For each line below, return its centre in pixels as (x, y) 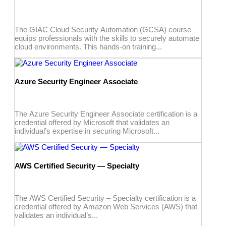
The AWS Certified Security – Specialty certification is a (105, 198)
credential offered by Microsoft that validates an (92, 122)
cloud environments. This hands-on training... (88, 46)
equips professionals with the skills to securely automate (107, 38)
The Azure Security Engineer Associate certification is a (106, 114)
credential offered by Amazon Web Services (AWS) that (106, 206)
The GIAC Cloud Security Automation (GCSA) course (103, 29)
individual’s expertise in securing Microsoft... (87, 131)
